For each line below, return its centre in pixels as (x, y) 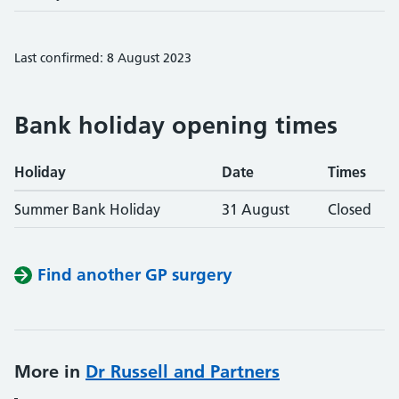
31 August (256, 209)
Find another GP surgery (135, 275)
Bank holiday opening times (176, 125)
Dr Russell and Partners (183, 371)
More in (50, 371)
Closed (350, 209)
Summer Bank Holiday (87, 209)
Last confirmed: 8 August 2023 (103, 58)
